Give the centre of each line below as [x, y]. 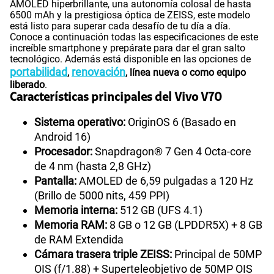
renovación [98, 72]
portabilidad [39, 72]
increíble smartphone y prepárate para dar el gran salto [128, 48]
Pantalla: [55, 180]
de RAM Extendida [79, 239]
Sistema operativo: [80, 122]
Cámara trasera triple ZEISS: [103, 254]
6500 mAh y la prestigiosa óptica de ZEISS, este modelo [130, 15]
